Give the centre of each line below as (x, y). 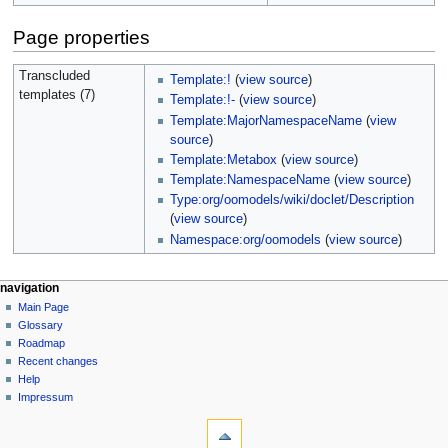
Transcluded (54, 76)
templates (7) (56, 95)
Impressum (46, 397)
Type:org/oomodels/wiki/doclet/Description (292, 200)
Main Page (44, 307)
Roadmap (42, 343)
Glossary (41, 325)
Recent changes (58, 361)
